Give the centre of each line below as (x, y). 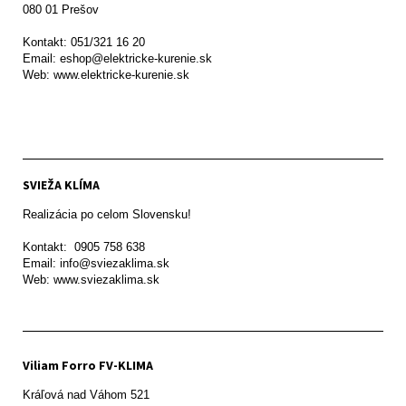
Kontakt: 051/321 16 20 (84, 43)
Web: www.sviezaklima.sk (91, 280)
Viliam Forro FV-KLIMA (88, 366)
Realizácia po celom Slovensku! (107, 215)
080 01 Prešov (64, 10)
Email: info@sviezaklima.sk (96, 264)
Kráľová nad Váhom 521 (86, 395)
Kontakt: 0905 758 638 (84, 247)
